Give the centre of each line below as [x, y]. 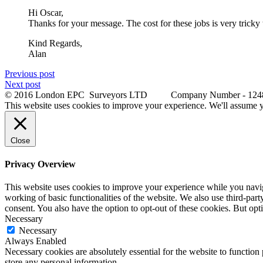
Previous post [30, 73]
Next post [23, 84]
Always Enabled [36, 241]
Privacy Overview [40, 164]
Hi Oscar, [46, 12]
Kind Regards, [55, 43]
